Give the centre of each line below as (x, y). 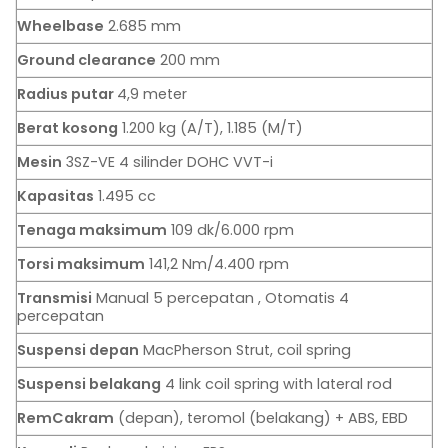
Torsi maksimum (81, 264)
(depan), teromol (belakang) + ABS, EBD (261, 418)
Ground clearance (86, 60)
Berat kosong (67, 128)
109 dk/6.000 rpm (230, 230)
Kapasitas (55, 196)
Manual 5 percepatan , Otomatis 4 (220, 298)
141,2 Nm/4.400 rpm (217, 264)
